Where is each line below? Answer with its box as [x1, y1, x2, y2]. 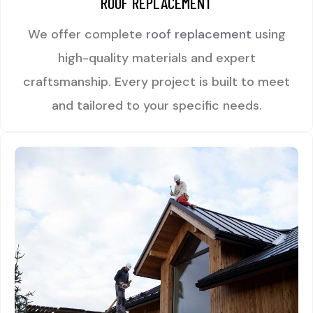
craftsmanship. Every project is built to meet [23, 73, 290, 91]
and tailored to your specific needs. [51, 97, 262, 115]
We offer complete [27, 26, 146, 43]
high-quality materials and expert [57, 50, 256, 67]
